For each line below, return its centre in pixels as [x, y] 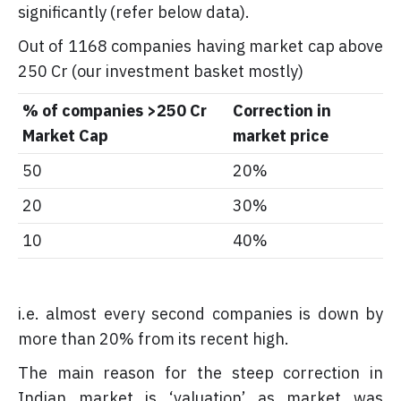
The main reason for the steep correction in [200, 372]
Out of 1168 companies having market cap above [200, 46]
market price [281, 135]
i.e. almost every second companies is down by [200, 313]
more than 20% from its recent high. [154, 338]
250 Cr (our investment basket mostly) [161, 71]
